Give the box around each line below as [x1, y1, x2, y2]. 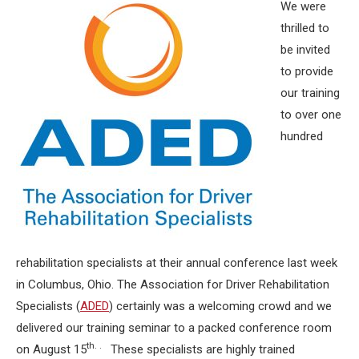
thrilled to [280, 20, 329, 35]
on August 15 [16, 341, 87, 357]
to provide [280, 63, 333, 79]
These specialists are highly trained [104, 341, 295, 357]
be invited [280, 42, 330, 57]
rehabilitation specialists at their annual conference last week [16, 255, 337, 270]
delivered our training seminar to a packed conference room [16, 320, 332, 335]
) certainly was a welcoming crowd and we [109, 298, 332, 313]
